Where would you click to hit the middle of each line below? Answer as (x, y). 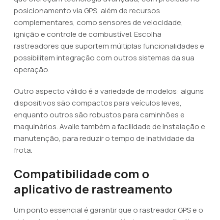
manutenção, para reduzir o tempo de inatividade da (104, 138)
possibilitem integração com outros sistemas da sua (104, 58)
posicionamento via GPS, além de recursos (87, 11)
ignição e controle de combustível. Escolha (88, 34)
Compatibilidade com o (82, 174)
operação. (32, 69)
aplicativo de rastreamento (93, 189)
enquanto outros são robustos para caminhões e (99, 115)
